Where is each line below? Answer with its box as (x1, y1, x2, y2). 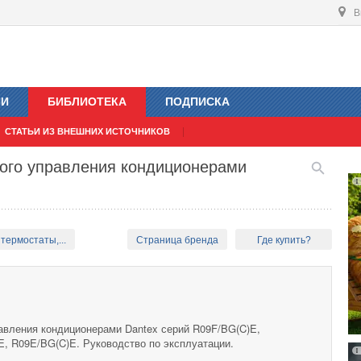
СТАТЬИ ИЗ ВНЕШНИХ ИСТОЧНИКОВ (5, 127, 170, 137)
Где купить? (256, 234, 311, 247)
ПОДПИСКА (165, 95, 230, 109)
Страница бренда (136, 234, 219, 247)
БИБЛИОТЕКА (48, 95, 127, 109)
